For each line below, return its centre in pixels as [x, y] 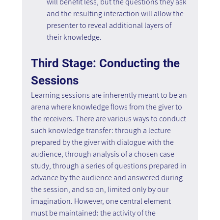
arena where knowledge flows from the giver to [107, 107]
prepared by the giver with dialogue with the [103, 142]
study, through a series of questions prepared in [109, 165]
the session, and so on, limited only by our [100, 189]
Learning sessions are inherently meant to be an [110, 95]
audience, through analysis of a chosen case [103, 154]
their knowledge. [74, 37]
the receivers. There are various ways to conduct [109, 118]
